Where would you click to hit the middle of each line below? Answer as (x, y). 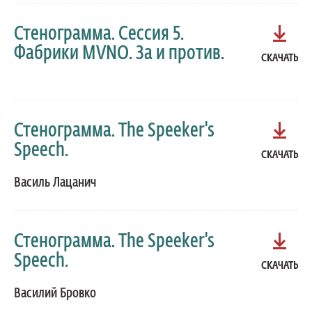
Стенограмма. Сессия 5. (99, 34)
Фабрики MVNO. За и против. (119, 54)
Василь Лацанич (55, 183)
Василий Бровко (55, 294)
